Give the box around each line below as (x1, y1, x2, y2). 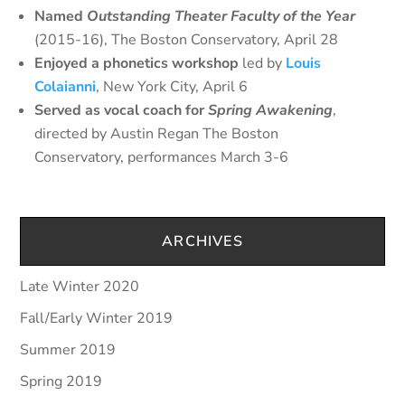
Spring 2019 (20, 372, 103, 391)
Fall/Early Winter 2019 (20, 308, 174, 328)
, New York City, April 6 (96, 77, 249, 97)
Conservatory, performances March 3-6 (34, 147, 289, 167)
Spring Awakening (208, 100, 334, 120)
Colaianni (34, 77, 97, 97)
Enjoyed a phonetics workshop (34, 53, 240, 73)
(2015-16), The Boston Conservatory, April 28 (34, 30, 339, 50)
